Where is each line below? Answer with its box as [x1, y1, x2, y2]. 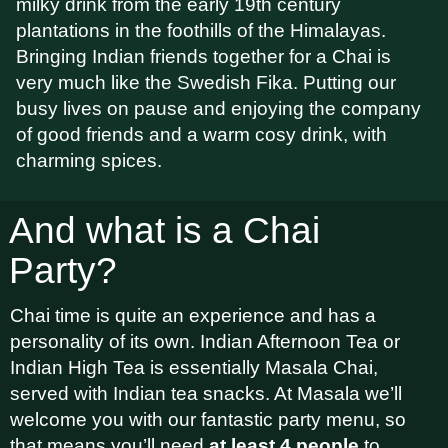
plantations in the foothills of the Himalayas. [15, 20, 386, 41]
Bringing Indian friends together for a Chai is [15, 46, 391, 67]
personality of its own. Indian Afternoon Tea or [10, 331, 400, 352]
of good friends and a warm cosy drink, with [15, 124, 387, 145]
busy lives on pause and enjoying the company [15, 98, 421, 119]
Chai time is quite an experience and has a [10, 305, 376, 326]
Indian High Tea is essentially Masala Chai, [10, 357, 378, 378]
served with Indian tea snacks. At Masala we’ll [10, 383, 402, 404]
